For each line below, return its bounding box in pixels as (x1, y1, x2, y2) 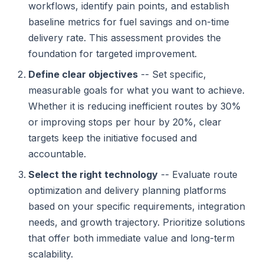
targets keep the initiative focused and (28, 132, 197, 144)
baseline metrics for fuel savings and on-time (28, 16, 229, 28)
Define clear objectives (28, 68, 138, 80)
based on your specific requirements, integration (28, 200, 245, 212)
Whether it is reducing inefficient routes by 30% (28, 100, 241, 112)
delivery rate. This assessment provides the (28, 32, 221, 44)
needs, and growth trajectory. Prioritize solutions (28, 216, 245, 228)
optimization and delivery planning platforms (28, 184, 226, 196)
